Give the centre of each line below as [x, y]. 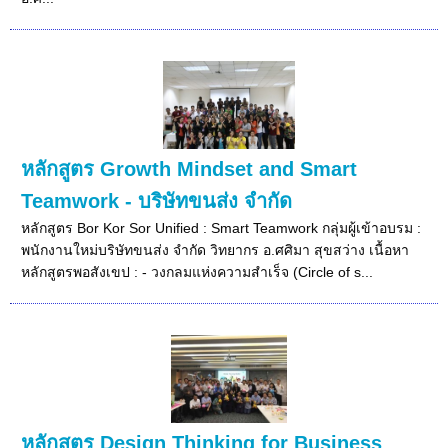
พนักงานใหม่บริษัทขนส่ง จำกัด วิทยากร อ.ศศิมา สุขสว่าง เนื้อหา [215, 249]
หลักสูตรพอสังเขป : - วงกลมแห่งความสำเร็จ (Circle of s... [197, 271]
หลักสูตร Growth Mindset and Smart [189, 168]
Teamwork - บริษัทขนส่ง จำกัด [157, 200]
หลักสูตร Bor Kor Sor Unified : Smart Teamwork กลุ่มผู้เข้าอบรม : [221, 227]
